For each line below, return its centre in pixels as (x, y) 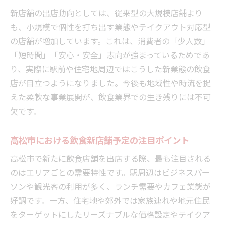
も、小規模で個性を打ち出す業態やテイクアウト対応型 (110, 26)
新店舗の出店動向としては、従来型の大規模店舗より (106, 12)
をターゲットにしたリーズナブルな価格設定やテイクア (110, 214)
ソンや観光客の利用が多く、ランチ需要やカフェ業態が (110, 186)
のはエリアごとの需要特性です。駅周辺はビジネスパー (110, 172)
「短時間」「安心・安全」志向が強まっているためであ (110, 54)
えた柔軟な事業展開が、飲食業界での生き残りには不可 (110, 97)
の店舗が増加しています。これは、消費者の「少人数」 (110, 40)
